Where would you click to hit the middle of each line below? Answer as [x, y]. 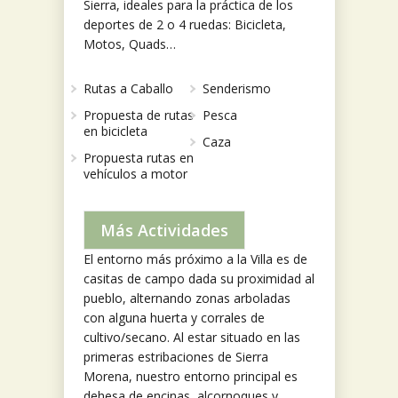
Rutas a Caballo [128, 89]
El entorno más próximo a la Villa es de [195, 259]
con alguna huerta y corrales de [174, 318]
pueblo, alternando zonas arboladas [187, 298]
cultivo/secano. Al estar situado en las [192, 338]
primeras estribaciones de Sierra [176, 357]
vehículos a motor [135, 174]
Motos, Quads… [130, 44]
